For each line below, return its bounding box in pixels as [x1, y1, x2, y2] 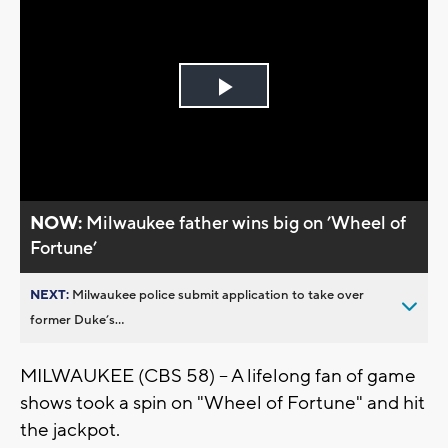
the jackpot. [20, 417, 124, 442]
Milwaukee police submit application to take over [72, 286, 364, 303]
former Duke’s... [30, 311, 124, 328]
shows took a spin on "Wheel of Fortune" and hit [20, 390, 425, 415]
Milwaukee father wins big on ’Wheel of [86, 211, 407, 235]
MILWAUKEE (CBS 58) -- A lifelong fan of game [20, 363, 416, 388]
